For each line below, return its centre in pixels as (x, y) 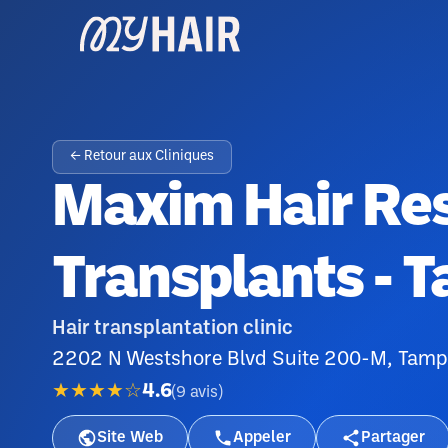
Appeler (262, 437)
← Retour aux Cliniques (142, 156)
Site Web (130, 437)
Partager (393, 437)
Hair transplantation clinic (172, 329)
